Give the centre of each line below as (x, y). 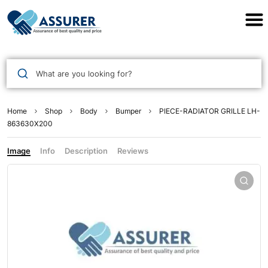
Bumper (128, 111)
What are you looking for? (84, 73)
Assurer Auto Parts (134, 15)
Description (86, 151)
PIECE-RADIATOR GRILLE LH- (210, 111)
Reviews (133, 151)
